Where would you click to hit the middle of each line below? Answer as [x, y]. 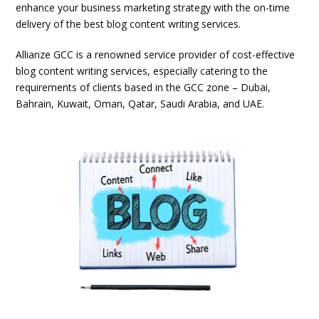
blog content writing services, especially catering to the [142, 71]
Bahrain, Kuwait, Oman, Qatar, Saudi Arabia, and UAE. [140, 104]
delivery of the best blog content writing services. [129, 24]
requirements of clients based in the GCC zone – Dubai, [143, 87]
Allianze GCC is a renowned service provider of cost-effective [156, 54]
